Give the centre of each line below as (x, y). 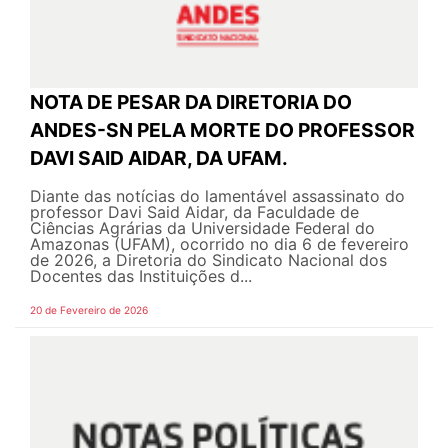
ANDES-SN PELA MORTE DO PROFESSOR (222, 129)
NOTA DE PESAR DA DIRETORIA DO (191, 101)
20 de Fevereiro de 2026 (89, 309)
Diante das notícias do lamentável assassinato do (217, 195)
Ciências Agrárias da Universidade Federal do (202, 227)
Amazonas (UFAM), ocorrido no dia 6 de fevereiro (219, 243)
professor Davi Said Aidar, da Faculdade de (194, 211)
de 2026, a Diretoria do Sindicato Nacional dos (208, 259)
